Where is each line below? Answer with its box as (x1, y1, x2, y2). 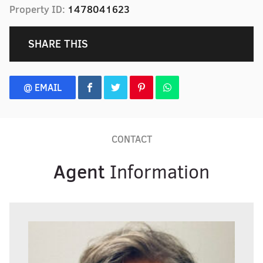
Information (104, 160, 210, 184)
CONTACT (111, 133, 152, 146)
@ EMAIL (23, 81, 62, 94)
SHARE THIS (28, 36, 88, 51)
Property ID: (9, 2, 68, 16)
